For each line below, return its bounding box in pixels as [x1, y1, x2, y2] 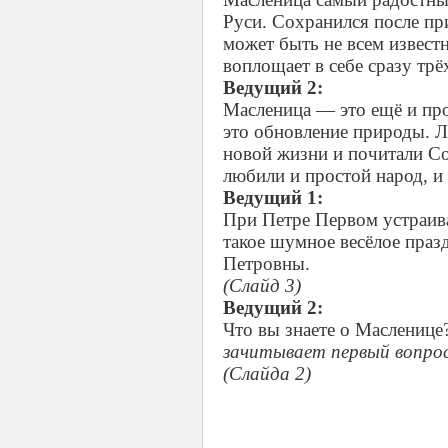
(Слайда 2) [223, 363, 311, 384]
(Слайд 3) [223, 275, 301, 296]
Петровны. [223, 253, 310, 274]
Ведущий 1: [223, 187, 323, 208]
